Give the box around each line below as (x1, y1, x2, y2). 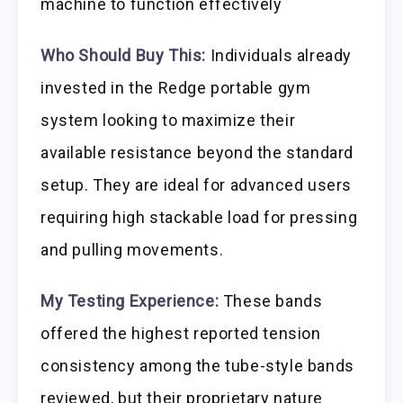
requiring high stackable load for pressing (40, 208, 358, 228)
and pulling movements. (40, 240, 224, 260)
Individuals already (206, 46, 352, 66)
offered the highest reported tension (40, 323, 321, 343)
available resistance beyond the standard (40, 143, 354, 163)
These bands (219, 291, 323, 310)
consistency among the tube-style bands (40, 355, 354, 375)
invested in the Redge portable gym (40, 78, 311, 98)
